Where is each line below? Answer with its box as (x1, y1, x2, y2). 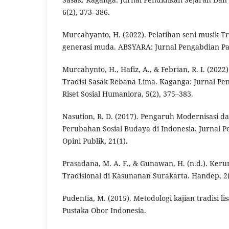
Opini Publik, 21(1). (62, 135, 128, 146)
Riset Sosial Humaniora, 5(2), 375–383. (62, 88, 193, 99)
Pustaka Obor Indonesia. (62, 205, 146, 215)
